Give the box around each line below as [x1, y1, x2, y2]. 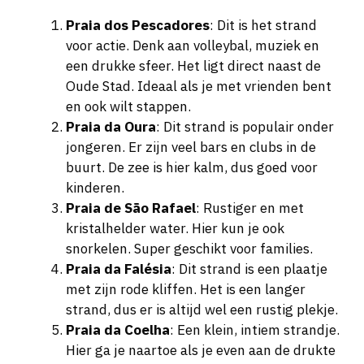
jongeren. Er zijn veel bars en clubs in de [66, 137, 316, 156]
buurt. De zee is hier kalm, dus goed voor [66, 158, 318, 176]
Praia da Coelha [66, 320, 170, 339]
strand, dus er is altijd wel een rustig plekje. [66, 300, 338, 318]
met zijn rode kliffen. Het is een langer [66, 279, 305, 298]
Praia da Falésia [66, 259, 171, 278]
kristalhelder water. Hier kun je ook [66, 219, 284, 237]
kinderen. [66, 178, 124, 197]
